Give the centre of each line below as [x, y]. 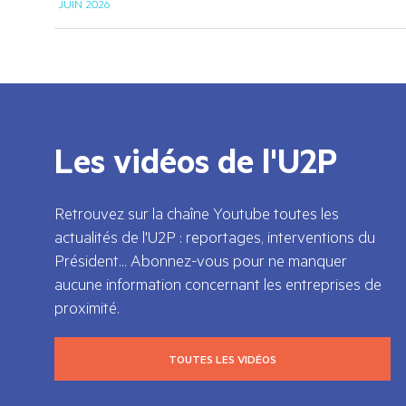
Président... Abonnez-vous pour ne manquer [201, 260]
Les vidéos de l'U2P [196, 159]
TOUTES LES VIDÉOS [222, 358]
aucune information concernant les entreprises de [218, 283]
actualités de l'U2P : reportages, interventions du [215, 236]
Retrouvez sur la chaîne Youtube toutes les [197, 213]
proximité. [87, 307]
